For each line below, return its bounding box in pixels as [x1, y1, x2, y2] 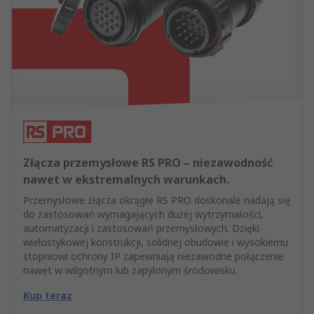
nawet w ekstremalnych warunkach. [23, 172, 229, 188]
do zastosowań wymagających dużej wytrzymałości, [23, 207, 264, 221]
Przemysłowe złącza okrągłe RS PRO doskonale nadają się [23, 193, 290, 207]
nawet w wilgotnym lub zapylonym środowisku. [23, 264, 238, 278]
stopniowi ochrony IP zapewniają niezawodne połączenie [23, 250, 284, 264]
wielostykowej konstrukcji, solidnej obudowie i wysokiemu [23, 235, 288, 250]
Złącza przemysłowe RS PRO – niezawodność [23, 155, 273, 171]
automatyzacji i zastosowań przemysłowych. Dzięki [23, 221, 259, 235]
